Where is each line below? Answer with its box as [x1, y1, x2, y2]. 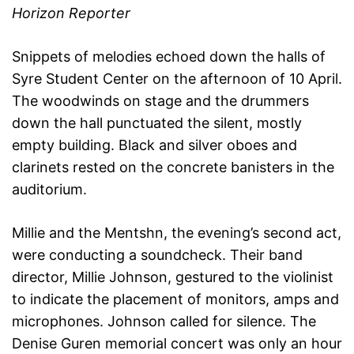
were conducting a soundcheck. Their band [12, 246, 303, 263]
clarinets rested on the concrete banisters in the [12, 158, 334, 175]
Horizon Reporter [12, 4, 130, 21]
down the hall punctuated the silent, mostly [12, 114, 302, 131]
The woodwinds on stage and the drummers [12, 92, 309, 109]
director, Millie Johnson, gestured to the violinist [12, 268, 333, 285]
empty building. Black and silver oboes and [12, 136, 297, 153]
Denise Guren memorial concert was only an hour [12, 334, 342, 352]
